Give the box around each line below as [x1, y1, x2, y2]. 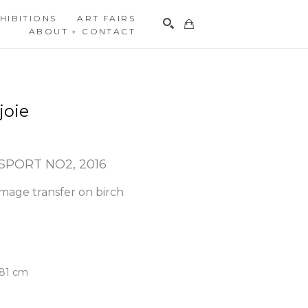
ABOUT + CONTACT [29, 26, 136, 36]
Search [239, 56, 270, 67]
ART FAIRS [77, 13, 136, 23]
